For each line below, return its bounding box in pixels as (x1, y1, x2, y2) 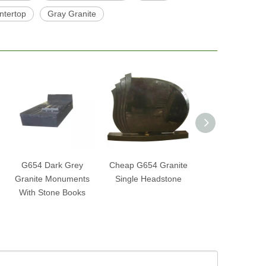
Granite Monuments (15, 174, 90, 183)
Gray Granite (47, 9, 96, 18)
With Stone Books (19, 188, 85, 197)
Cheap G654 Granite (109, 160, 188, 170)
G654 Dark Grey (21, 160, 83, 170)
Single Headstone (115, 174, 182, 183)
